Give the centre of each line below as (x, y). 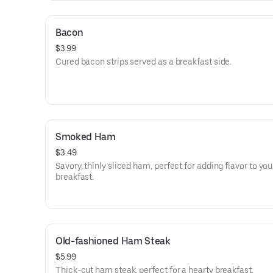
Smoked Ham (86, 137)
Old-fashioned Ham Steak (113, 241)
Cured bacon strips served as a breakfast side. (144, 62)
